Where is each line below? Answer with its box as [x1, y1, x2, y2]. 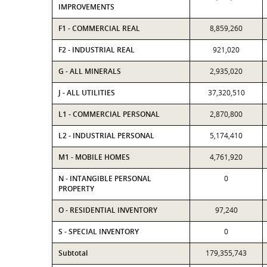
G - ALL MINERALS [58, 66, 121, 76]
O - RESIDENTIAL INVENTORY [58, 205, 157, 215]
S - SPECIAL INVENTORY [58, 226, 139, 237]
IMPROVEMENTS [58, 2, 114, 12]
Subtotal [58, 248, 88, 258]
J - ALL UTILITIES [58, 88, 115, 98]
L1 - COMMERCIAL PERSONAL [58, 109, 160, 119]
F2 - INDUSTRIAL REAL [58, 45, 135, 55]
